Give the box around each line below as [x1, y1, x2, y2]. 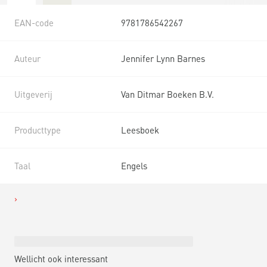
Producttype [14, 124, 61, 136]
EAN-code [14, 17, 54, 29]
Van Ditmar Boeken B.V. [121, 88, 214, 100]
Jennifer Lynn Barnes [121, 52, 205, 64]
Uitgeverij [14, 88, 52, 100]
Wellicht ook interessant [14, 253, 108, 265]
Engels [121, 160, 147, 172]
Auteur [14, 52, 41, 64]
